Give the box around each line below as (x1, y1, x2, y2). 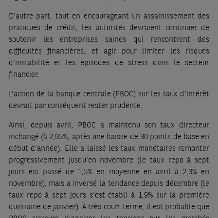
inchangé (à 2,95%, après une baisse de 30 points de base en (8, 131, 210, 141)
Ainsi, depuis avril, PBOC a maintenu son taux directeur (8, 120, 210, 129)
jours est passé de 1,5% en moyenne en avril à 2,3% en (8, 166, 210, 176)
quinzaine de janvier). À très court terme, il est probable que (8, 201, 210, 211)
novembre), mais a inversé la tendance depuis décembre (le (8, 178, 210, 188)
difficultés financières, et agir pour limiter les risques (8, 46, 210, 55)
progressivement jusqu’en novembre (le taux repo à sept (8, 155, 210, 164)
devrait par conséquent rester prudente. (8, 100, 143, 110)
